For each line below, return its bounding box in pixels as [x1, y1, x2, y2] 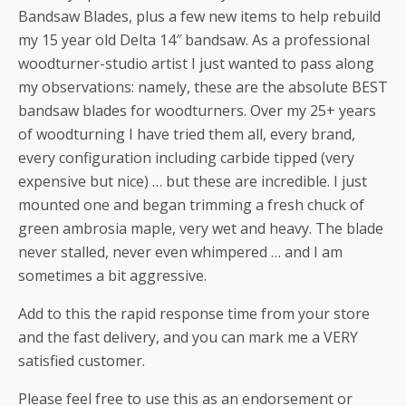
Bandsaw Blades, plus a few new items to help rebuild [18, 6, 381, 26]
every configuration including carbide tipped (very [18, 148, 354, 168]
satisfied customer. [18, 351, 145, 371]
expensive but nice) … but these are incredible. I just [18, 171, 367, 191]
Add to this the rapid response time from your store [18, 304, 370, 324]
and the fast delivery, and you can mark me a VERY [18, 327, 358, 347]
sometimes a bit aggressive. [18, 266, 207, 285]
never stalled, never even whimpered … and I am [18, 242, 343, 262]
